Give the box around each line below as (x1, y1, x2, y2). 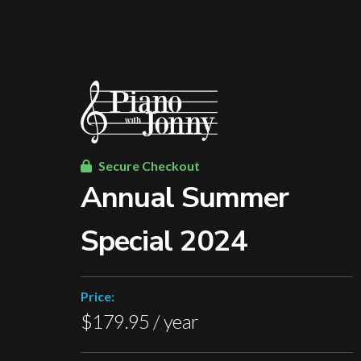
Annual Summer (81, 177, 288, 218)
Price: (81, 288, 114, 304)
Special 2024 (81, 221, 247, 261)
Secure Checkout (96, 157, 200, 173)
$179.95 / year (81, 309, 199, 333)
